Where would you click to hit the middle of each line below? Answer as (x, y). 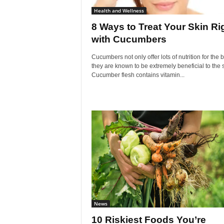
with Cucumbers (129, 39)
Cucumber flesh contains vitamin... (138, 75)
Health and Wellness (119, 10)
